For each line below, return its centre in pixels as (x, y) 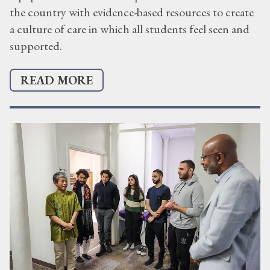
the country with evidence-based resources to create (132, 12)
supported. (36, 46)
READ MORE (57, 80)
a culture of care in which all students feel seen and (130, 29)
